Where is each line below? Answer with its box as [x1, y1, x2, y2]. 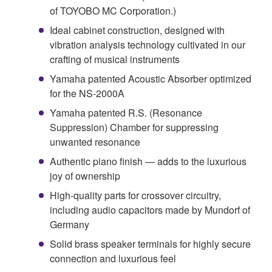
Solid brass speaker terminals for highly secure [50, 236, 251, 251]
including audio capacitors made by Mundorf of [50, 202, 250, 217]
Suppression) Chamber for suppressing [50, 120, 219, 134]
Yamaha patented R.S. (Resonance [50, 105, 202, 120]
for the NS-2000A [50, 86, 124, 100]
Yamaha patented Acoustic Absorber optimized [50, 71, 251, 86]
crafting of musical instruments [50, 52, 180, 66]
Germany [50, 217, 89, 231]
